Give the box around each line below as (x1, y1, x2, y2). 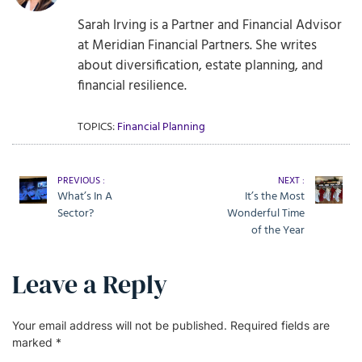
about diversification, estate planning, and (78, 55, 323, 78)
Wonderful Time (227, 204, 305, 224)
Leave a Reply (12, 267, 167, 303)
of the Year (251, 221, 305, 241)
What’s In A (57, 187, 112, 207)
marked (12, 335, 56, 350)
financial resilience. (78, 75, 187, 98)
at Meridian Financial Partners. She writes (78, 35, 317, 57)
